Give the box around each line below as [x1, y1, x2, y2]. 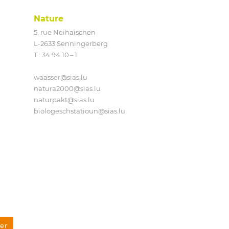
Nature [34, 13, 63, 24]
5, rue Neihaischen [34, 28, 96, 36]
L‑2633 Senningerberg [34, 39, 108, 48]
